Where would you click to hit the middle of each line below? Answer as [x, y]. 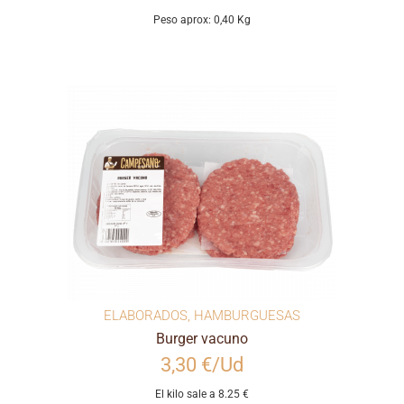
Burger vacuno [202, 339]
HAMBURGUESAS [247, 316]
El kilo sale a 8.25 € [202, 395]
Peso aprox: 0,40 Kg [202, 20]
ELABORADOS [146, 316]
